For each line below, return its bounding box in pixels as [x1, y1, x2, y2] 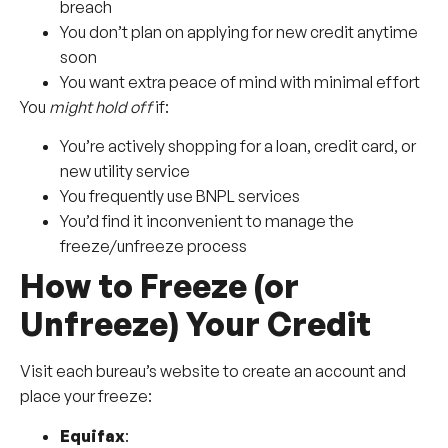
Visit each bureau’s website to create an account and [20, 361, 406, 382]
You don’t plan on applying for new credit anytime [60, 21, 418, 42]
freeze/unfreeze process [60, 236, 247, 257]
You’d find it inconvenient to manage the [60, 211, 354, 232]
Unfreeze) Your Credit [20, 304, 371, 345]
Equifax [60, 425, 125, 446]
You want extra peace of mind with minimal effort [60, 71, 420, 92]
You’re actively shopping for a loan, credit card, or [60, 136, 416, 157]
